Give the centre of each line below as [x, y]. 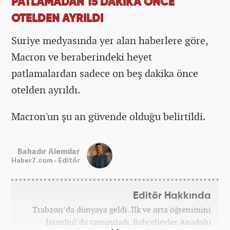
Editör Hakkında [172, 196]
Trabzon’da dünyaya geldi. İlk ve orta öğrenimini [122, 209]
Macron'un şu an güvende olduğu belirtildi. [109, 116]
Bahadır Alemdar [49, 151]
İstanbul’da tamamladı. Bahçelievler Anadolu [128, 222]
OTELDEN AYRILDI [57, 19]
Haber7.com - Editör [46, 160]
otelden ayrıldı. [46, 90]
